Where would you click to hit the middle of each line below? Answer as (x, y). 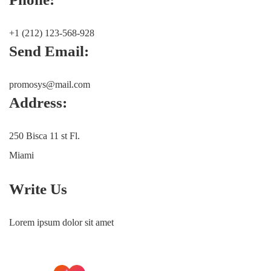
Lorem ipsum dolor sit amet (61, 223)
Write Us (38, 189)
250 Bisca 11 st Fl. (44, 136)
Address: (38, 103)
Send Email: (49, 51)
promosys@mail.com (50, 85)
